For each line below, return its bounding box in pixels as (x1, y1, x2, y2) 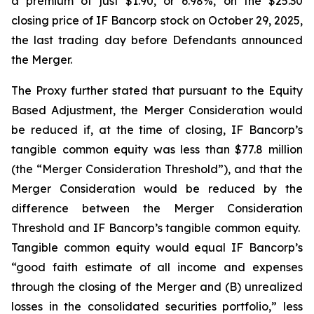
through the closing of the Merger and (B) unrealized (11, 280, 303, 294)
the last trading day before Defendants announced (11, 33, 303, 47)
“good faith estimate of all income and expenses (11, 260, 303, 274)
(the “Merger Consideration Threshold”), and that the (11, 162, 303, 176)
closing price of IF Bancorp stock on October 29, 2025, (11, 13, 303, 27)
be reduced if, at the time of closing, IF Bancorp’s (11, 123, 303, 137)
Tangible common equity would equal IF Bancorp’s (11, 240, 303, 254)
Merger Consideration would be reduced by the (11, 182, 303, 196)
